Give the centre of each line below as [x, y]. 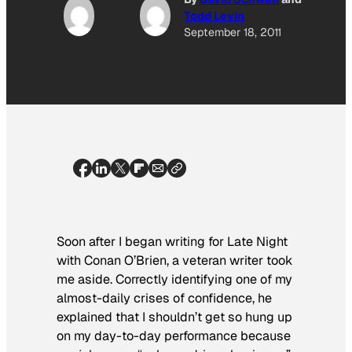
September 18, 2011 [233, 32]
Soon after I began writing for [142, 241]
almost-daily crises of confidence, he [164, 298]
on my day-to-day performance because [174, 335]
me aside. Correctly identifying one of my [174, 279]
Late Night [257, 241]
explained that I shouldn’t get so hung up [174, 317]
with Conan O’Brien [112, 260]
